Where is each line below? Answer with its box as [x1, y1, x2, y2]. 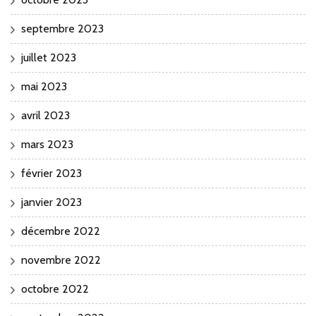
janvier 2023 [21, 195, 82, 209]
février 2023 [21, 166, 82, 181]
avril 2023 [21, 109, 70, 123]
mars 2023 [21, 138, 73, 152]
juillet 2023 [21, 51, 76, 65]
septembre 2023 [21, 22, 104, 36]
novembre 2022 [21, 253, 101, 267]
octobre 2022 [21, 282, 89, 296]
